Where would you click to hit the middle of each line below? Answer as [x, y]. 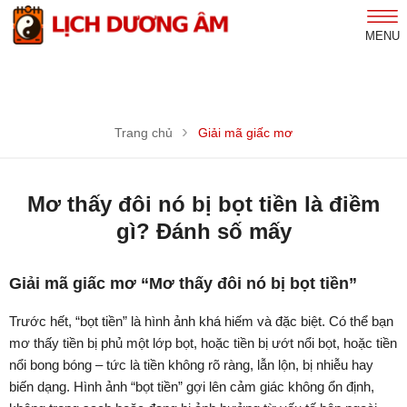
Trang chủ [144, 133]
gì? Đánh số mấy [203, 232]
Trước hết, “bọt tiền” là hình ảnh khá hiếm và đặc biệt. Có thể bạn [201, 322]
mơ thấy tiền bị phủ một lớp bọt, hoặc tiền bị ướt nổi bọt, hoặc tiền [203, 343]
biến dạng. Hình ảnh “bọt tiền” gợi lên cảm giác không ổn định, [192, 387]
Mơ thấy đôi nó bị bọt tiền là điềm [203, 204]
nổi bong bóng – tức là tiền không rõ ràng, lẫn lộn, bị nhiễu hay [191, 365]
